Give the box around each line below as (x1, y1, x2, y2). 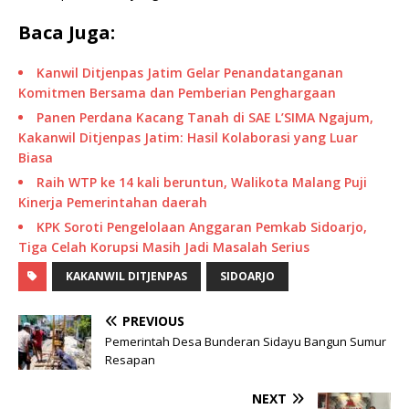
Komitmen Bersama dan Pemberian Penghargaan (18, 84, 336, 102)
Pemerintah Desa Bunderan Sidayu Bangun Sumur (105, 333, 386, 351)
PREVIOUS (122, 312, 184, 330)
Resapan (105, 351, 155, 369)
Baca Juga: (18, 20, 115, 46)
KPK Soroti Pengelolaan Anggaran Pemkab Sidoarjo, (37, 218, 367, 236)
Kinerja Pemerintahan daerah (18, 194, 207, 212)
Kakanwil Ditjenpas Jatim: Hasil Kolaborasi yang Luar (18, 129, 358, 147)
